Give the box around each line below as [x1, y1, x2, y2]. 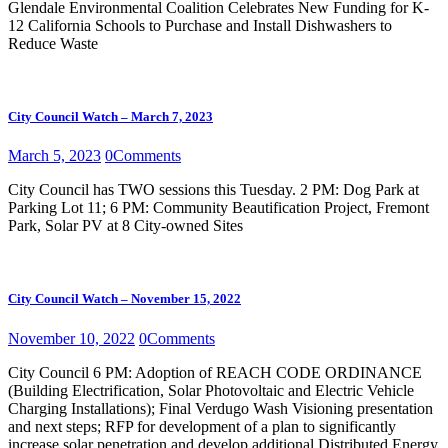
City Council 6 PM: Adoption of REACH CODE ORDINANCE [8, 363, 422, 381]
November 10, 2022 [8, 329, 135, 347]
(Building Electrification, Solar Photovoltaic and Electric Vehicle [8, 381, 414, 399]
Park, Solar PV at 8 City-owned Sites [8, 217, 243, 235]
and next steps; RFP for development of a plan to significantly [8, 417, 396, 435]
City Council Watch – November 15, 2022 [8, 291, 241, 307]
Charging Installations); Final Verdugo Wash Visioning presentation [8, 399, 433, 417]
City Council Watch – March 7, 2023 [8, 108, 213, 124]
